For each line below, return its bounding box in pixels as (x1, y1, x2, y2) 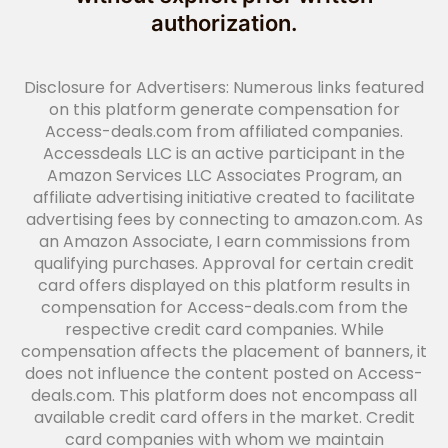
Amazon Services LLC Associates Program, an (46, 164, 402, 188)
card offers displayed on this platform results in (38, 274, 410, 298)
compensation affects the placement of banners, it (21, 340, 427, 364)
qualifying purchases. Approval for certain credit (34, 252, 414, 276)
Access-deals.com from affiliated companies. (45, 120, 403, 144)
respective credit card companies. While (64, 318, 384, 342)
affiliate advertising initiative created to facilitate (33, 186, 415, 210)
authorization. (151, 10, 297, 37)
